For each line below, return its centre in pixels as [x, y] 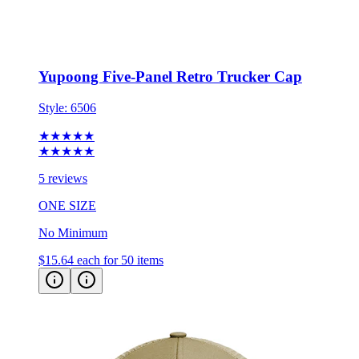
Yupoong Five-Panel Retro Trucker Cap [170, 49]
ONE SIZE [67, 178]
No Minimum [73, 205]
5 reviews [63, 151]
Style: [54, 80]
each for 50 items [120, 232]
